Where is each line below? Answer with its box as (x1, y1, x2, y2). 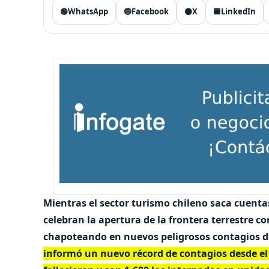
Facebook (131, 6, 169, 17)
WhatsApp (68, 6, 108, 17)
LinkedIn (221, 6, 256, 17)
